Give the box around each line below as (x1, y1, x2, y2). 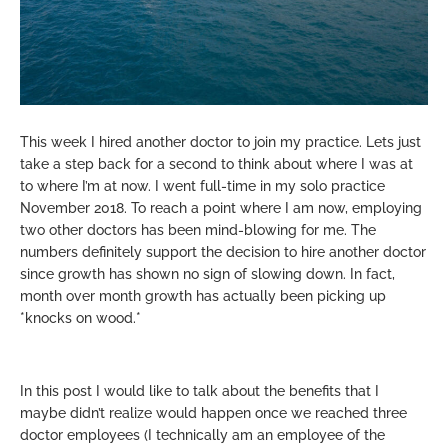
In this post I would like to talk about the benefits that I (20, 382, 379, 399)
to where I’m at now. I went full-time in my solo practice (20, 177, 385, 194)
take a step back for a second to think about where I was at (20, 155, 413, 172)
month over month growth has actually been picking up (20, 287, 386, 304)
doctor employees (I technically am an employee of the (20, 426, 385, 443)
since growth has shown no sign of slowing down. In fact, (20, 265, 395, 282)
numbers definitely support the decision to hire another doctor (20, 243, 426, 260)
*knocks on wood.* (20, 309, 141, 326)
